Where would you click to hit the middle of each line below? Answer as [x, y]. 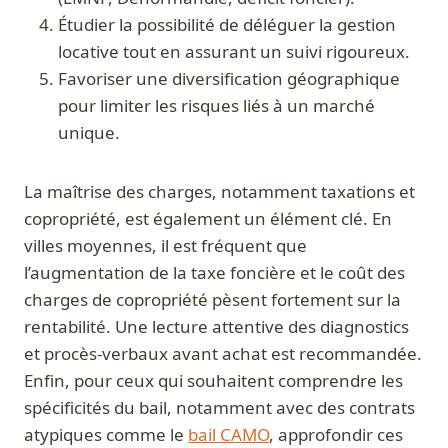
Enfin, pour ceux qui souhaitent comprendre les [213, 381]
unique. [89, 133]
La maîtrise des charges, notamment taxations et [219, 192]
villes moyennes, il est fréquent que [165, 246]
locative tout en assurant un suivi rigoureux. [234, 52]
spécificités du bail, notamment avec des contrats [219, 408]
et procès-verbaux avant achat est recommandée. [223, 354]
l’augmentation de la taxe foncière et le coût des [214, 273]
